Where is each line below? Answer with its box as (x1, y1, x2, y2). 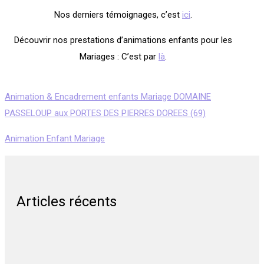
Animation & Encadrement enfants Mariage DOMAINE (5, 91, 211, 102)
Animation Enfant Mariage (5, 133, 105, 144)
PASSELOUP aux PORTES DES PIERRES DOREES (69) (5, 108, 206, 118)
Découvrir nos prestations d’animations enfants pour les (14, 35, 232, 45)
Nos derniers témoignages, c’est (54, 9, 182, 20)
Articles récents (16, 193, 117, 210)
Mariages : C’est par (80, 51, 159, 62)
